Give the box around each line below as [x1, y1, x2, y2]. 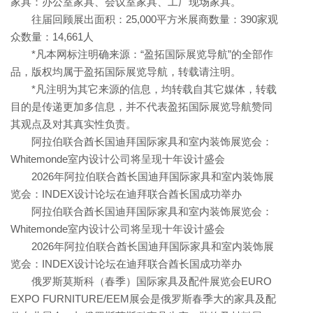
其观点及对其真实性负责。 [10, 118, 136, 131]
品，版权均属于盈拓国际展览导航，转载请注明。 [10, 66, 241, 78]
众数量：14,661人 [10, 31, 94, 43]
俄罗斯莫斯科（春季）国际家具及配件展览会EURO [10, 275, 272, 288]
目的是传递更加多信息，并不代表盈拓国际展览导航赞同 [10, 101, 272, 113]
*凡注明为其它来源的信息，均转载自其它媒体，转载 [10, 83, 277, 96]
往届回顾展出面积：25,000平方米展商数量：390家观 [10, 13, 278, 26]
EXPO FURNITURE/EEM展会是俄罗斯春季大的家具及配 [10, 293, 276, 305]
